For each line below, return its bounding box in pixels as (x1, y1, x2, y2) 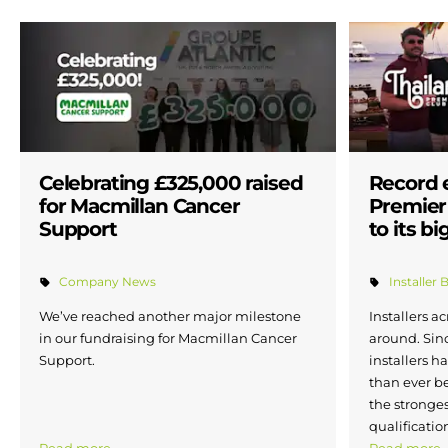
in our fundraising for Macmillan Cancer (39, 330, 297, 347)
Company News (59, 275, 157, 290)
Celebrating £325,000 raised (39, 170, 303, 195)
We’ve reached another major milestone (39, 308, 301, 325)
